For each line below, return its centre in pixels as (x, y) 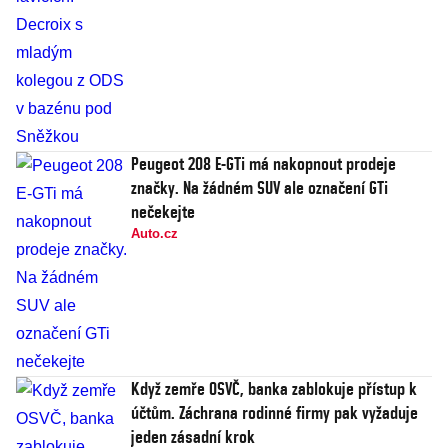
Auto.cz (154, 234)
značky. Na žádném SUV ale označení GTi (259, 188)
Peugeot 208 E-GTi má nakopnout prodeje (263, 164)
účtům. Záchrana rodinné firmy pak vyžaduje (274, 413)
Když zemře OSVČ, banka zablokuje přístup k (274, 389)
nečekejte (163, 212)
